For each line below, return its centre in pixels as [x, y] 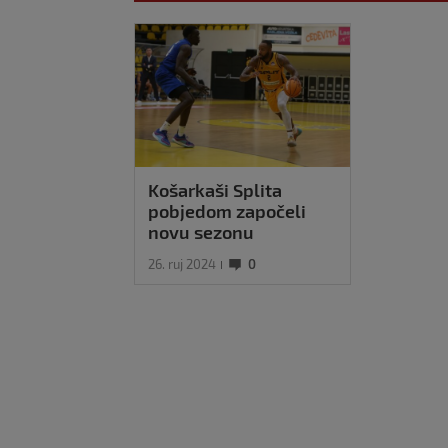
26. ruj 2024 [182, 264]
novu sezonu [201, 232]
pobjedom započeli [227, 211]
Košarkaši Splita [215, 190]
